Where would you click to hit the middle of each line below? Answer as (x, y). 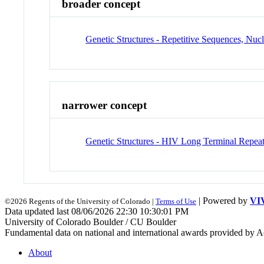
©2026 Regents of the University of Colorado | (80, 201)
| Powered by (223, 200)
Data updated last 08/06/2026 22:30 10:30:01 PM (97, 211)
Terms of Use (176, 201)
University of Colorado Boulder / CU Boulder (90, 222)
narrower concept (105, 105)
